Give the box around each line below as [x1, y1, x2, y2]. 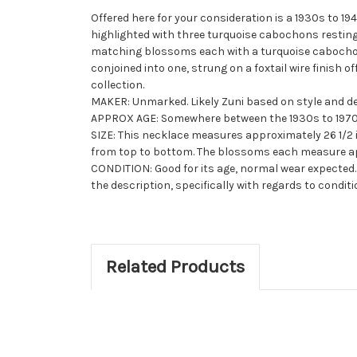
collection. [91, 77, 144, 92]
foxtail [254, 61, 287, 75]
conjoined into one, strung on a [91, 61, 254, 75]
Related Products [105, 255, 245, 277]
